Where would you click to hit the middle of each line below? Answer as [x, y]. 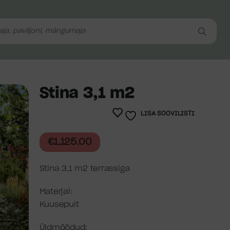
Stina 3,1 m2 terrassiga [84, 169]
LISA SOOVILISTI [168, 113]
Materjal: [56, 192]
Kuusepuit [59, 205]
